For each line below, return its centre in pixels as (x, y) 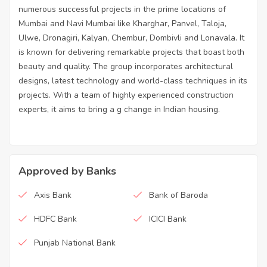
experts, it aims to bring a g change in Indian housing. (119, 109)
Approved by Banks (67, 171)
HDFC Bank (55, 219)
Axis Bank (53, 195)
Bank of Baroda (178, 195)
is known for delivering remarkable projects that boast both (131, 52)
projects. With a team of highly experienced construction (126, 95)
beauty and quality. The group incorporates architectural (126, 66)
